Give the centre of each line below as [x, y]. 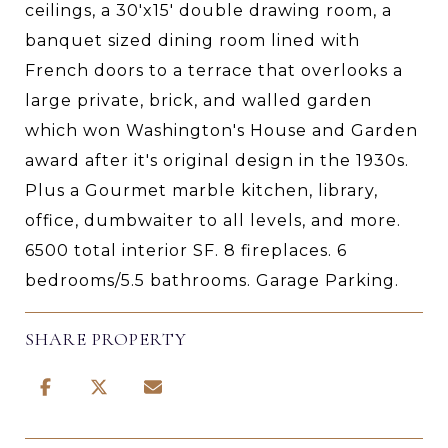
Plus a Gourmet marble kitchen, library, [201, 190]
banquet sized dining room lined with [192, 40]
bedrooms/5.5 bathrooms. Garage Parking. [212, 280]
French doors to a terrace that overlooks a [214, 70]
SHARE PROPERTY [106, 338]
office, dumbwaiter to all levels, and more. [213, 220]
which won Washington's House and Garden [221, 130]
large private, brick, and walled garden [198, 100]
